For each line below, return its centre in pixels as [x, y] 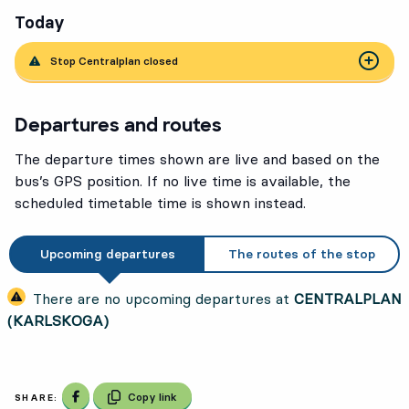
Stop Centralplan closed [114, 60]
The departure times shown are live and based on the [197, 158]
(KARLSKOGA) [58, 320]
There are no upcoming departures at [163, 298]
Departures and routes [118, 125]
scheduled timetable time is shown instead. [160, 202]
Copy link [153, 396]
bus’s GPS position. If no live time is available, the [183, 180]
